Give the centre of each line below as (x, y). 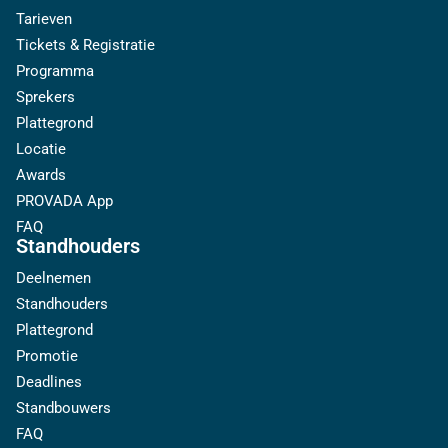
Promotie (47, 356)
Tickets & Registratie (85, 45)
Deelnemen (53, 278)
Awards (41, 175)
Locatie (41, 149)
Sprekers (45, 97)
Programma (55, 71)
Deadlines (49, 382)
